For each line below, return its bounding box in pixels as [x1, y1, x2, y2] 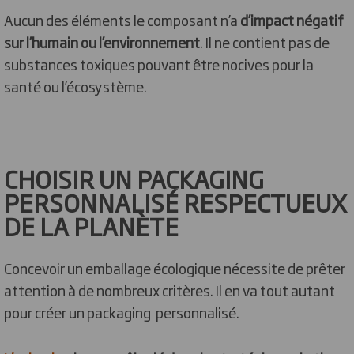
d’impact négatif [240, 9, 344, 30]
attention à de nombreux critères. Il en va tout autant [4, 280, 335, 300]
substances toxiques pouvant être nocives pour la [4, 54, 314, 74]
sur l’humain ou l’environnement [4, 32, 200, 52]
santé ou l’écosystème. [4, 76, 147, 96]
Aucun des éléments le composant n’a [4, 9, 240, 30]
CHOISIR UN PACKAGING [4, 160, 264, 196]
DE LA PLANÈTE [4, 208, 179, 243]
